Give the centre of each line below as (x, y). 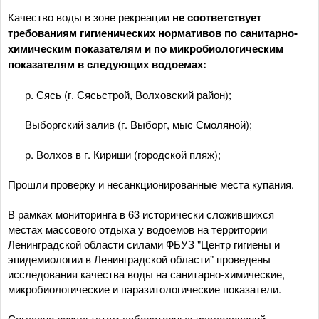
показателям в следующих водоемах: (107, 64)
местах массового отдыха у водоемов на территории (137, 229)
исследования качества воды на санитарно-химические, (146, 274)
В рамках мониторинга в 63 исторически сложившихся (141, 214)
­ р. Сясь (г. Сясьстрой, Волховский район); (120, 94)
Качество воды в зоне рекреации (90, 17)
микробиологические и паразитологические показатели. (145, 289)
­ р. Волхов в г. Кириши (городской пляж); (114, 154)
